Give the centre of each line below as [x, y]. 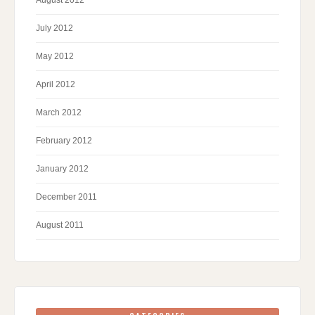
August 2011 [60, 225]
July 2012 [54, 28]
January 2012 [62, 169]
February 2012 [64, 141]
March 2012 [59, 113]
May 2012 [55, 57]
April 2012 [56, 85]
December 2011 [66, 197]
